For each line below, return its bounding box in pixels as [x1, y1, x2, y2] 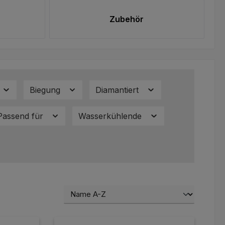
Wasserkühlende [78, 111, 144, 122]
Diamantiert [95, 85, 141, 95]
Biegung [29, 85, 63, 95]
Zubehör [109, 14, 144, 25]
